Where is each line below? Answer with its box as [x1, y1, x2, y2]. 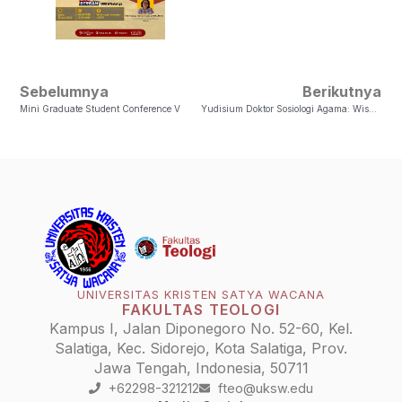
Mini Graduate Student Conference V [20, 102, 181, 114]
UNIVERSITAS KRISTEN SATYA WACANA [77, 287, 325, 301]
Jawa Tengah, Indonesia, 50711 [93, 358, 309, 377]
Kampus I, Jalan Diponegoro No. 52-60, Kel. [49, 319, 353, 337]
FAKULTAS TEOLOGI [121, 300, 281, 319]
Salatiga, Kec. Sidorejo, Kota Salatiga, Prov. [55, 338, 347, 357]
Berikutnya [301, 82, 381, 100]
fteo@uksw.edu [217, 380, 313, 396]
